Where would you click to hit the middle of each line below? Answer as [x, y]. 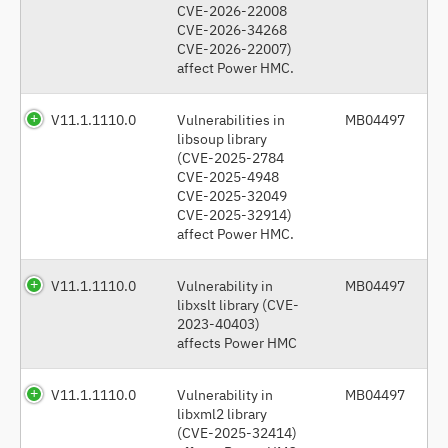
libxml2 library [222, 413]
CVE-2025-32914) [234, 214]
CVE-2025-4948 [228, 176]
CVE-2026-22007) [234, 48]
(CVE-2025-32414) [237, 432]
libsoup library [222, 138]
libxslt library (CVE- [238, 304]
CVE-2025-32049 [232, 195]
